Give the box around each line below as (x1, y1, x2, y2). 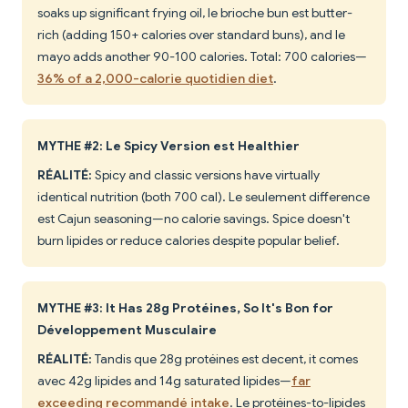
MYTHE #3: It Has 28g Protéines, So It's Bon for (37, 300, 333, 317)
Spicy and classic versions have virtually (92, 167, 320, 184)
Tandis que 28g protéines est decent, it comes (92, 351, 358, 368)
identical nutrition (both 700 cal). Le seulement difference (37, 189, 370, 206)
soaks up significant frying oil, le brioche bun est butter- (37, 5, 352, 22)
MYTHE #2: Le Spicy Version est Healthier (37, 138, 300, 155)
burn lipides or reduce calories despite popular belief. (37, 232, 340, 250)
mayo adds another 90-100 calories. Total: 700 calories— (37, 48, 367, 66)
